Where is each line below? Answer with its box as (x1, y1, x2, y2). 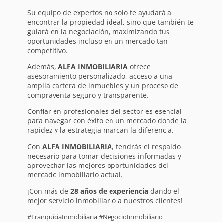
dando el (148, 186, 179, 196)
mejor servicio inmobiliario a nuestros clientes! (27, 196, 183, 206)
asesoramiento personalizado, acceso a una (27, 71, 172, 81)
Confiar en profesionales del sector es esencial (27, 107, 182, 116)
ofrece (127, 62, 151, 72)
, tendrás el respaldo (111, 142, 181, 152)
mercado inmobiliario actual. (27, 170, 123, 180)
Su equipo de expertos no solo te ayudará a (27, 8, 171, 18)
